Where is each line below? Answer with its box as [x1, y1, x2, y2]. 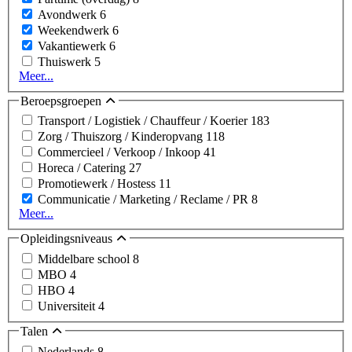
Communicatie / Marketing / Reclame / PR [38, 192, 251, 207]
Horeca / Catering [38, 161, 129, 175]
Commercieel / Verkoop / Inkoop [38, 145, 203, 159]
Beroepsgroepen [20, 93, 104, 108]
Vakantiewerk [38, 38, 109, 53]
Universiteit [38, 299, 98, 313]
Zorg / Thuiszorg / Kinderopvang [38, 130, 206, 144]
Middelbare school [38, 252, 133, 266]
